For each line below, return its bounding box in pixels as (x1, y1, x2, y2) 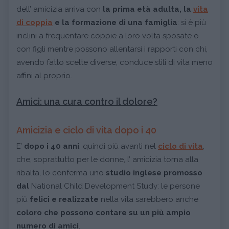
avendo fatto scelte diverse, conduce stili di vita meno (16, 58, 213, 67)
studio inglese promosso (106, 168, 202, 177)
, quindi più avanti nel (79, 142, 158, 151)
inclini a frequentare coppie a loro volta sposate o (16, 31, 199, 40)
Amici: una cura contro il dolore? (16, 96, 157, 107)
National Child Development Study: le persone (31, 181, 200, 191)
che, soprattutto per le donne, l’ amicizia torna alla (16, 155, 198, 164)
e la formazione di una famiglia (53, 18, 177, 27)
